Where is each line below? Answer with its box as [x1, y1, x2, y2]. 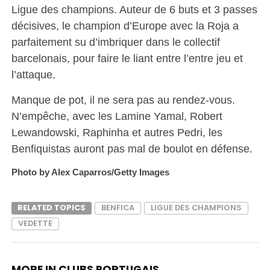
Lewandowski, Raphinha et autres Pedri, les [11, 125, 222, 139]
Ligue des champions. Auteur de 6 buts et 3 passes [11, 2, 257, 16]
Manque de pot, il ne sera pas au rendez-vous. [11, 93, 235, 106]
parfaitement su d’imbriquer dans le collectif [11, 35, 220, 48]
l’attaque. [11, 67, 58, 81]
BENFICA [101, 202, 134, 213]
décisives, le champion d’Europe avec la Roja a [11, 19, 239, 32]
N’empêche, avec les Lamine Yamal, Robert [11, 109, 222, 122]
